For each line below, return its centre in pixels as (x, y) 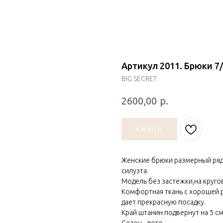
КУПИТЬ (149, 129)
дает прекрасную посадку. (164, 202)
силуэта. (135, 170)
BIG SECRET (139, 79)
